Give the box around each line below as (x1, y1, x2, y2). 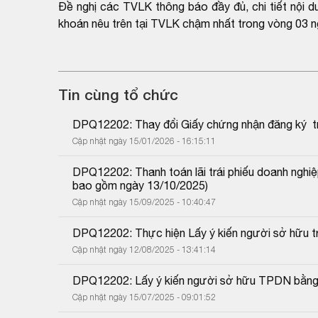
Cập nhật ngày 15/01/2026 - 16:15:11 (72, 135, 216, 146)
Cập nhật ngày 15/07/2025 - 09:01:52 (72, 291, 216, 302)
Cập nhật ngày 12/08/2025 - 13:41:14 (72, 243, 216, 255)
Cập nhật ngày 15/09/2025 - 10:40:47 (72, 196, 216, 207)
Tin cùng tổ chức (58, 85, 178, 104)
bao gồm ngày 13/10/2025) (72, 178, 208, 192)
